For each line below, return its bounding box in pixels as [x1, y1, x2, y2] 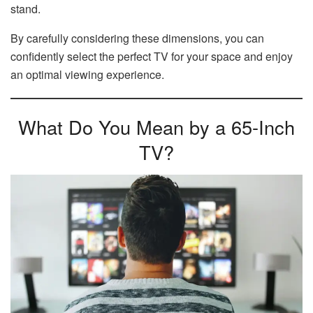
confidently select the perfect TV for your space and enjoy [10, 48, 293, 64]
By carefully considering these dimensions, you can [10, 29, 264, 46]
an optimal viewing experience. [10, 66, 164, 82]
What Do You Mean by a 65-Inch [18, 113, 295, 141]
